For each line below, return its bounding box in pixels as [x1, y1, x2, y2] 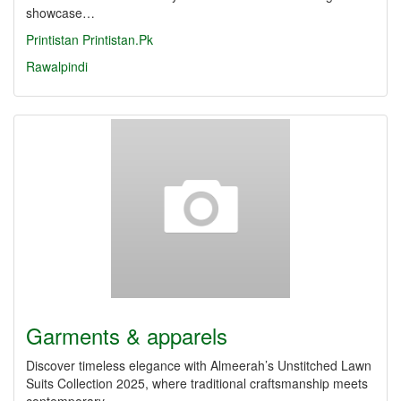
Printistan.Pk [82, 30, 153, 48]
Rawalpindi [26, 57, 88, 75]
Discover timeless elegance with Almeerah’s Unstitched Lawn [26, 356, 371, 374]
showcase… [26, 4, 95, 21]
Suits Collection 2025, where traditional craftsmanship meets [26, 374, 368, 392]
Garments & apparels [26, 320, 227, 351]
